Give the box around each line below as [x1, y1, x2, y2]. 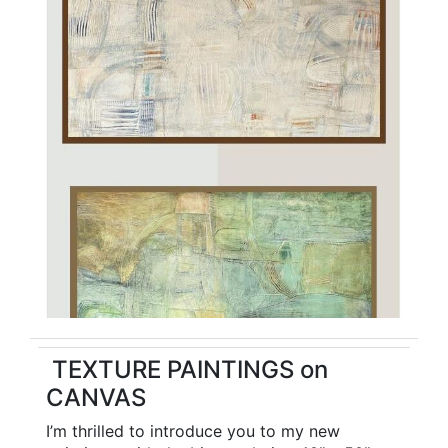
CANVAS [46, 383, 146, 413]
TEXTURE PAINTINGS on [46, 355, 328, 385]
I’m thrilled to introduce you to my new [46, 421, 340, 442]
